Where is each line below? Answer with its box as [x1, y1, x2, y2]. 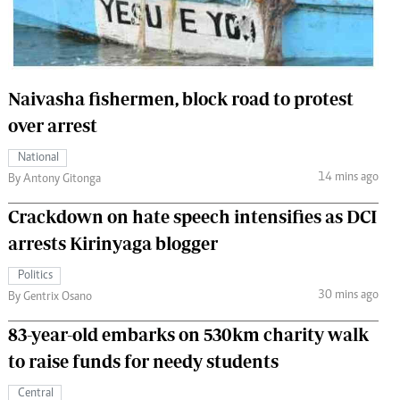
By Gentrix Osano [8, 290, 92, 304]
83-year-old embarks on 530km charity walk [8, 323, 369, 345]
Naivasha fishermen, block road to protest [8, 87, 354, 109]
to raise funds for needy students [8, 350, 279, 371]
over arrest [8, 114, 97, 136]
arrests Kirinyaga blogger [8, 232, 218, 254]
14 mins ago [317, 171, 379, 185]
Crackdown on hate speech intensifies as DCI [8, 205, 377, 227]
